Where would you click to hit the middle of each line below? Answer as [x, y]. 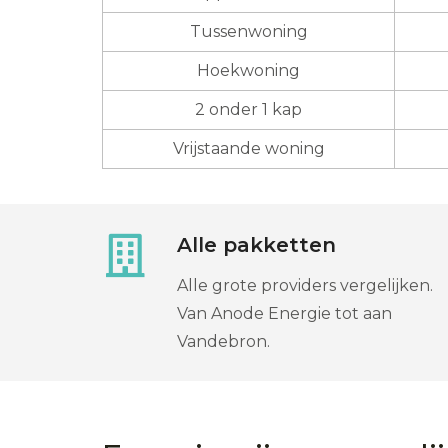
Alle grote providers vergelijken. [305, 285]
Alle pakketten [256, 244]
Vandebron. [223, 341]
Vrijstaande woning [248, 148]
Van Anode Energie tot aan [284, 313]
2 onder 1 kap [248, 109]
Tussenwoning [248, 31]
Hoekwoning [248, 70]
